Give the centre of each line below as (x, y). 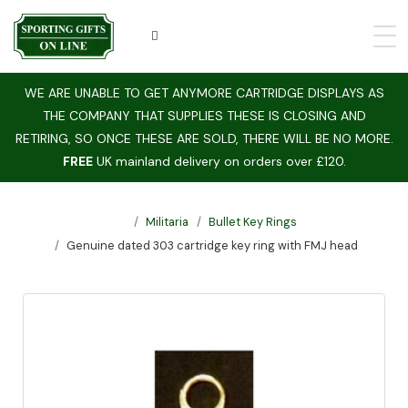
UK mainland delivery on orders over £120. (219, 161)
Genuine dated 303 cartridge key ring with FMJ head (212, 245)
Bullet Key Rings (253, 222)
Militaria (167, 222)
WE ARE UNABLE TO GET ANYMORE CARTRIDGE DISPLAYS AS (204, 93)
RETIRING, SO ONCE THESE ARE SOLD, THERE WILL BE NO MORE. (204, 138)
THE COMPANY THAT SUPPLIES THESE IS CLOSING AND (204, 116)
